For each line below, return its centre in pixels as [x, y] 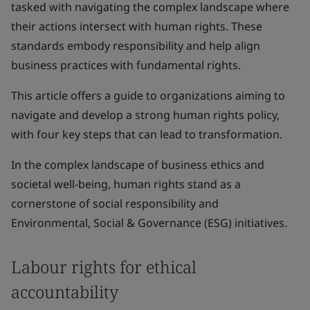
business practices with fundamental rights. [126, 65]
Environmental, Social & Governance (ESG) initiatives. [149, 223]
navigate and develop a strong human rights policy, [145, 115]
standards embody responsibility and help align [136, 46]
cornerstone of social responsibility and [115, 203]
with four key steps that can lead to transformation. [147, 134]
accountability [65, 292]
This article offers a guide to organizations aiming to [148, 95]
